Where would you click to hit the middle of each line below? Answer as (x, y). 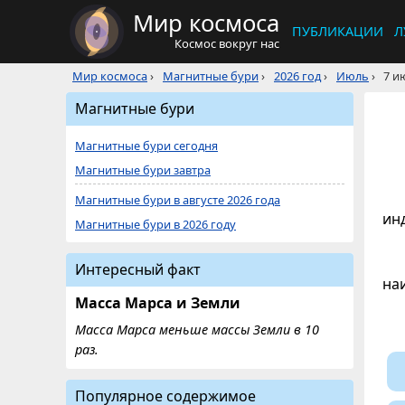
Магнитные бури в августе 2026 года (178, 200)
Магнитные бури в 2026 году (155, 224)
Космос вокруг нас (227, 43)
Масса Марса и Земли (158, 303)
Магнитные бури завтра (143, 170)
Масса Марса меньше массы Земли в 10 (197, 330)
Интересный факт (138, 269)
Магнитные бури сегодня (146, 146)
